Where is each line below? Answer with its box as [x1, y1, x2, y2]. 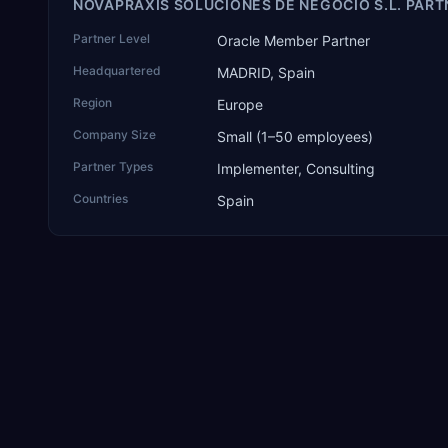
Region [73, 95, 112, 110]
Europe [217, 96, 263, 113]
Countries [73, 191, 128, 206]
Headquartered [73, 63, 161, 78]
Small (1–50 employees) [217, 128, 373, 145]
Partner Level [73, 31, 150, 46]
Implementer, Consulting [217, 160, 375, 177]
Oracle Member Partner [217, 32, 370, 49]
